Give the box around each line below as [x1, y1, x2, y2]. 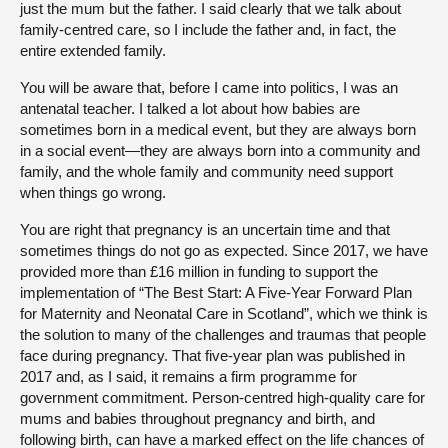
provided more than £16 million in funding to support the [20, 263, 378, 281]
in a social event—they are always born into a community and [20, 142, 420, 160]
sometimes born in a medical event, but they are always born [20, 121, 416, 139]
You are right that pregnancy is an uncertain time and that [20, 221, 390, 239]
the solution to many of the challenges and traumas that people [20, 326, 426, 344]
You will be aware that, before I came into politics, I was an [20, 79, 398, 97]
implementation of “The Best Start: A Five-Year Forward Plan [20, 284, 412, 302]
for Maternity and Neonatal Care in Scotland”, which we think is [20, 305, 428, 323]
